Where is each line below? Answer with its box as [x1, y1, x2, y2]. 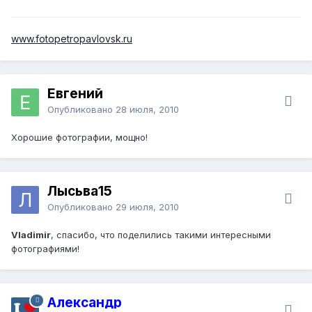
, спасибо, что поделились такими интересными [51, 228, 271, 240]
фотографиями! [11, 242, 79, 254]
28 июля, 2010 [116, 103, 179, 115]
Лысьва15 [47, 182, 112, 199]
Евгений [47, 85, 103, 102]
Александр [47, 294, 122, 311]
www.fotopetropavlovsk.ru [11, 32, 132, 45]
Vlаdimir [11, 228, 51, 240]
